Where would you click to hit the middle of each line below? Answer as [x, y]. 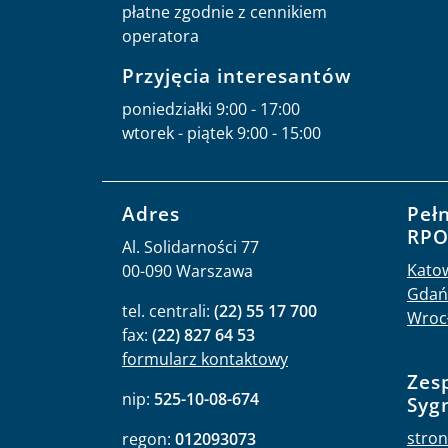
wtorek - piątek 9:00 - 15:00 [221, 132]
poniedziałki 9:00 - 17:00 [211, 108]
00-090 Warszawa [187, 270]
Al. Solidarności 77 [192, 246]
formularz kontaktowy [205, 358]
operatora [160, 35]
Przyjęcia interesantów [237, 75]
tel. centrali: [168, 310]
